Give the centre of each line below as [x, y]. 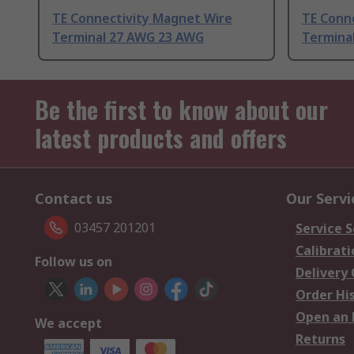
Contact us [74, 199]
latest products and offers [161, 138]
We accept [68, 324]
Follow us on [73, 262]
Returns [320, 339]
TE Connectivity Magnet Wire [142, 19]
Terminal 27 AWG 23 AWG [128, 38]
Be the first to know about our [181, 110]
